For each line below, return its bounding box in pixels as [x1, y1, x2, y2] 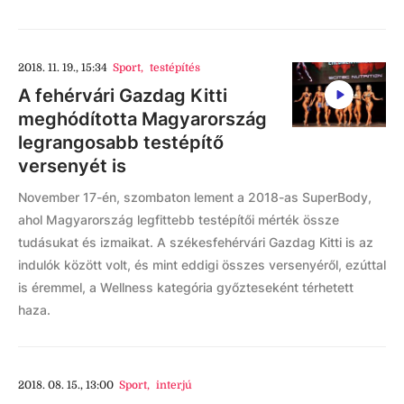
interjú [155, 379, 192, 391]
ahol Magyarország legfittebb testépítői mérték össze [18, 212, 339, 227]
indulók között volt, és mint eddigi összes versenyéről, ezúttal [18, 257, 386, 272]
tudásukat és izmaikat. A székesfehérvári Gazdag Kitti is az [18, 234, 373, 250]
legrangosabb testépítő [18, 132, 224, 153]
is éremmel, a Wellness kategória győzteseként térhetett [18, 280, 353, 295]
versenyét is [18, 155, 126, 177]
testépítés [149, 61, 200, 74]
